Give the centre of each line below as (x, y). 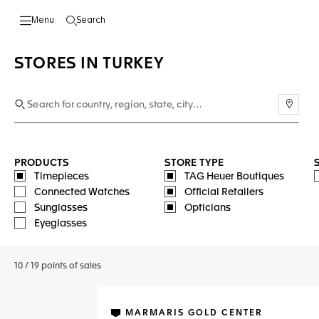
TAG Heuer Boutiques (234, 177)
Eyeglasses (61, 224)
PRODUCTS (42, 163)
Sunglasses (61, 208)
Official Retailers (224, 192)
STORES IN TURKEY (90, 64)
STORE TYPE (194, 163)
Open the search (120, 26)
